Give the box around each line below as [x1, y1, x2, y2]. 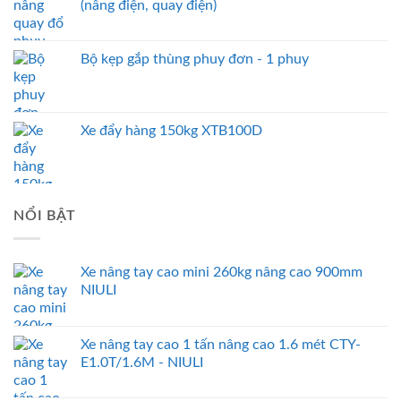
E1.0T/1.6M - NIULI [81, 354, 203, 370]
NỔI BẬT [13, 209, 76, 224]
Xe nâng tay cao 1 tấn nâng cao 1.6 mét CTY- [81, 337, 361, 352]
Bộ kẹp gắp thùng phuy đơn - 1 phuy [81, 52, 309, 67]
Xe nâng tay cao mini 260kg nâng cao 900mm [81, 264, 363, 279]
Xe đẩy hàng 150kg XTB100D [81, 124, 262, 139]
